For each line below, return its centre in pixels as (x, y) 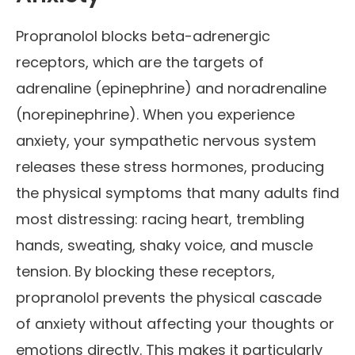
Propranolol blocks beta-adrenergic (143, 36)
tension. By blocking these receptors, (145, 272)
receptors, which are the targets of (140, 63)
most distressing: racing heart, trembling (160, 219)
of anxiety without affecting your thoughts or (175, 324)
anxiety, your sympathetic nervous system (166, 141)
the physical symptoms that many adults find (177, 193)
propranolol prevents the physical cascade (169, 298)
